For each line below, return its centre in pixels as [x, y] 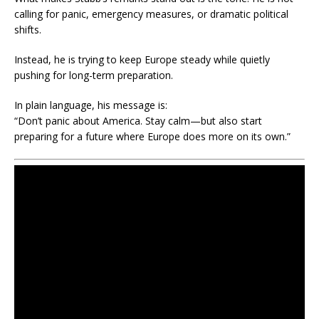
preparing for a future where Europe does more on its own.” [152, 136]
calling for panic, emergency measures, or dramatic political [151, 14]
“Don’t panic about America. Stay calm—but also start [138, 121]
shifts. [28, 30]
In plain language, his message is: [91, 105]
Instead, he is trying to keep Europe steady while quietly [142, 59]
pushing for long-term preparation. [94, 75]
